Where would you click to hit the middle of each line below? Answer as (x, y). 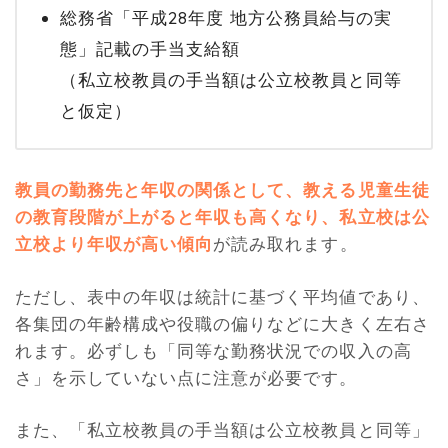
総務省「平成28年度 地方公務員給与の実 (226, 18)
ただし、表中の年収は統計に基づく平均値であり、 (222, 296)
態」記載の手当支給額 (150, 49)
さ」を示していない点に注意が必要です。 (186, 377)
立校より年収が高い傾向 (114, 243)
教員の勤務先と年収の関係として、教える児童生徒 (222, 189)
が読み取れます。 (285, 243)
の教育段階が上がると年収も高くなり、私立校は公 (222, 216)
